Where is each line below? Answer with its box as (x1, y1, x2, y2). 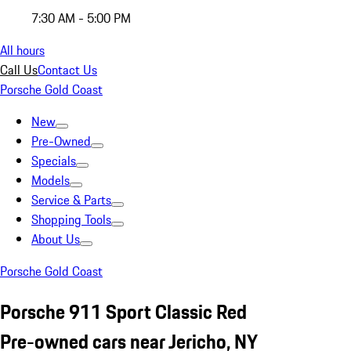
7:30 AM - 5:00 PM (31, 9, 131, 27)
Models (31, 171, 70, 190)
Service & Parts (31, 190, 111, 209)
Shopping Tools (31, 210, 111, 229)
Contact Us (38, 60, 97, 79)
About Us (31, 230, 80, 248)
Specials (31, 151, 76, 170)
